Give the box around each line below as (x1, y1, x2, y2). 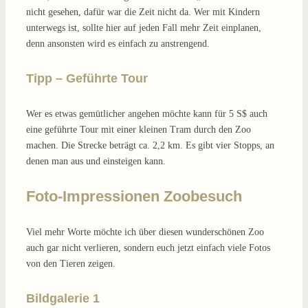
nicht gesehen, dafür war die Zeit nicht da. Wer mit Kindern (26, 7, 260, 18)
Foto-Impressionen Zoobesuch (26, 188, 242, 206)
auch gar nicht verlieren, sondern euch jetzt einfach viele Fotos (26, 243, 270, 254)
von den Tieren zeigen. (26, 258, 115, 269)
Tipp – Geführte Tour (26, 71, 148, 86)
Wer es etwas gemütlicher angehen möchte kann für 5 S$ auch (26, 108, 267, 119)
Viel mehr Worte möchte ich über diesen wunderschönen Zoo (26, 227, 264, 238)
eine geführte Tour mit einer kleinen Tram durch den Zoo (26, 124, 251, 135)
